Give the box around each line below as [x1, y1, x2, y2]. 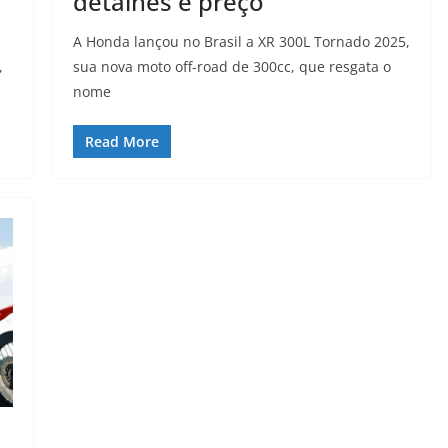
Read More [84, 132, 159, 152]
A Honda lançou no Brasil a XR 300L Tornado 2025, [72, 32, 410, 52]
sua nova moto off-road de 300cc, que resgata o [72, 57, 391, 77]
